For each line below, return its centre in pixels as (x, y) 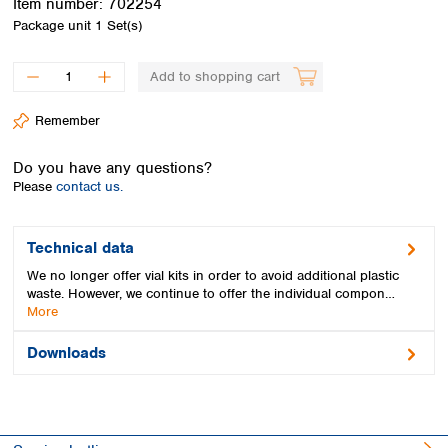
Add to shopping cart (214, 76)
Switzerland (221, 53)
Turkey (207, 76)
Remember (67, 120)
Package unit (54, 25)
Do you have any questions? (112, 168)
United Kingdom (236, 122)
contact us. (89, 186)
